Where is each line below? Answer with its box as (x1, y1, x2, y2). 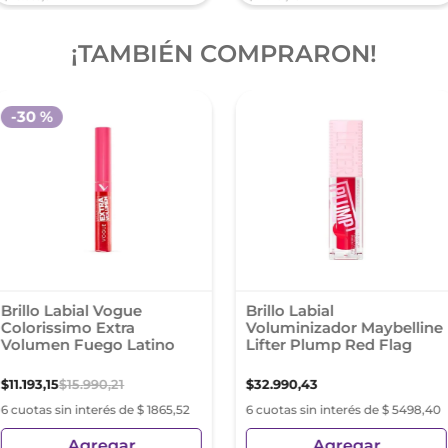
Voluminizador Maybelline (245, 318, 443, 337)
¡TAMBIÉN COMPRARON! (71, 39, 377, 68)
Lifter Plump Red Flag (245, 335, 412, 354)
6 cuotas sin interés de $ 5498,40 (245, 402, 441, 417)
